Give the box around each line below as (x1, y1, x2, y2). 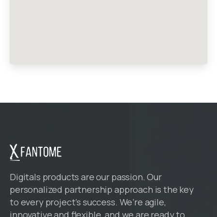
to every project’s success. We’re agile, (10, 196, 166, 208)
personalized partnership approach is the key (10, 184, 194, 196)
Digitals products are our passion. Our (10, 171, 162, 183)
